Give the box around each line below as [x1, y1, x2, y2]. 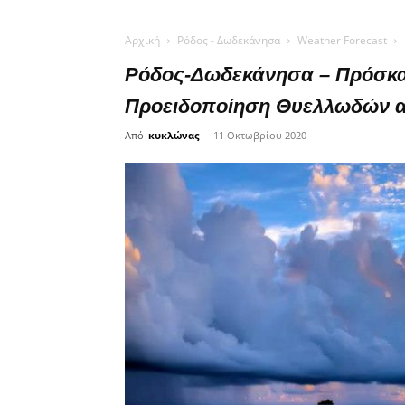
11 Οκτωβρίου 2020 [213, 128, 306, 142]
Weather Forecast [297, 33, 387, 48]
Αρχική [125, 33, 160, 48]
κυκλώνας [148, 128, 199, 142]
